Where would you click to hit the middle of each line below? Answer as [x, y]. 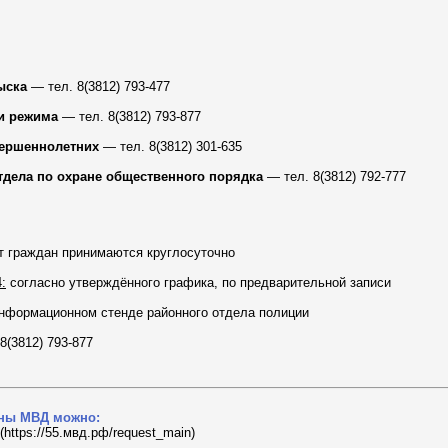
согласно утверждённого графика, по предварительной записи [198, 283]
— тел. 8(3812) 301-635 [170, 147]
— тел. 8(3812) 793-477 [98, 87]
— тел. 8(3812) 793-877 [129, 117]
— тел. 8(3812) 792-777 [336, 177]
